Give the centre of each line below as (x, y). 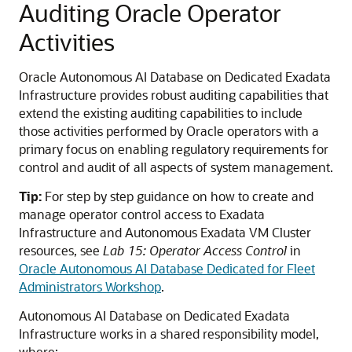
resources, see (61, 250)
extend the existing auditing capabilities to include (161, 113)
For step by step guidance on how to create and (178, 196)
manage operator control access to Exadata (142, 214)
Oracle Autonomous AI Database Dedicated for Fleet (167, 268)
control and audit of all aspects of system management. (176, 167)
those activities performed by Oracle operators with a (169, 131)
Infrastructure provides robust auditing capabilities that (174, 95)
